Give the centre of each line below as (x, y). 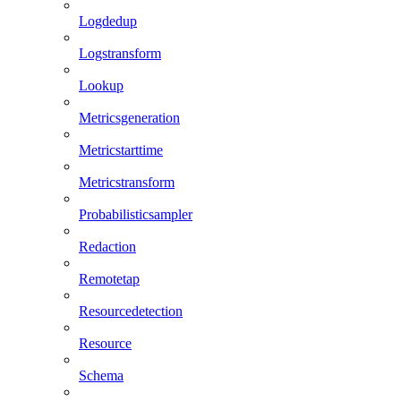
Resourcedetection (131, 311)
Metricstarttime (121, 149)
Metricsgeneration (129, 117)
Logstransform (120, 53)
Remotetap (109, 278)
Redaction (107, 246)
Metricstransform (127, 182)
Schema (101, 375)
